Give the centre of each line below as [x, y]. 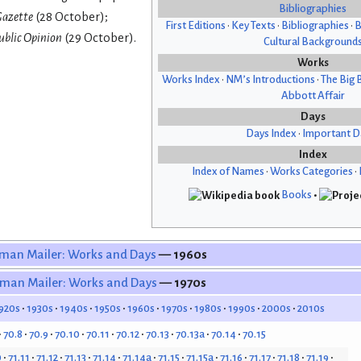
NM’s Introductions [270, 80]
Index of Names [228, 172]
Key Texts [253, 26]
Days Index [271, 134]
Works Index [191, 80]
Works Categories [311, 172]
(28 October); [71, 17]
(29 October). [99, 38]
